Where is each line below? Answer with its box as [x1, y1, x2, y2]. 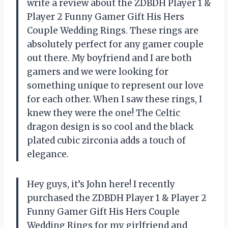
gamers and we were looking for [27, 66, 168, 78]
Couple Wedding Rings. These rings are [27, 25, 198, 37]
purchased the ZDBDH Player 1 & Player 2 [27, 192, 207, 204]
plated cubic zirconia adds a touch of [27, 135, 186, 147]
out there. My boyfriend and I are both [27, 52, 192, 64]
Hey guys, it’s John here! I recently [27, 179, 175, 190]
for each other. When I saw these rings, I [27, 94, 202, 105]
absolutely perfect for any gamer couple [27, 39, 204, 50]
